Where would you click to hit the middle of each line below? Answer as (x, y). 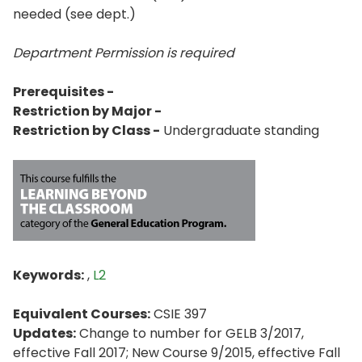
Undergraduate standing (240, 130)
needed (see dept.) (74, 14)
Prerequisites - (63, 92)
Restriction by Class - (86, 130)
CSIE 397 (179, 314)
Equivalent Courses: (82, 314)
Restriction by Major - (87, 111)
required (207, 53)
